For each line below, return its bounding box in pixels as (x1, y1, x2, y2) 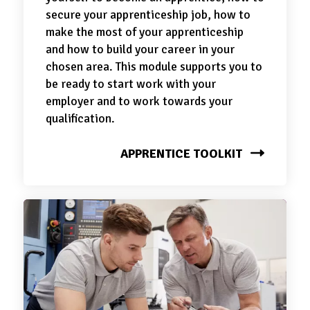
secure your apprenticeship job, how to (46, 7, 250, 22)
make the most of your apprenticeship (46, 24, 244, 39)
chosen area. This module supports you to (46, 59, 262, 74)
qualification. (46, 111, 115, 126)
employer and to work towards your (46, 93, 232, 109)
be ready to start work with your (46, 76, 216, 91)
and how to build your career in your (46, 42, 235, 57)
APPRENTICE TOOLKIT (120, 146, 242, 161)
